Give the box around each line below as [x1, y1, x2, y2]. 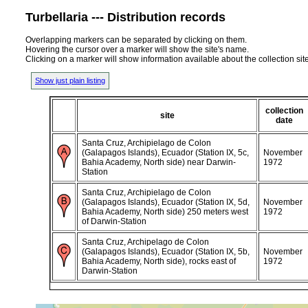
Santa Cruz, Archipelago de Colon [82, 236, 209, 247]
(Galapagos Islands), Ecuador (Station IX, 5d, [82, 197, 250, 207]
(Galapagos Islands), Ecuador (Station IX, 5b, [82, 246, 250, 256]
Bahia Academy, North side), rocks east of [82, 256, 236, 266]
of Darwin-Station [82, 216, 146, 226]
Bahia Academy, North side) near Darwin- [82, 157, 236, 167]
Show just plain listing [35, 76, 105, 85]
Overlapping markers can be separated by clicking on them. [25, 34, 247, 45]
